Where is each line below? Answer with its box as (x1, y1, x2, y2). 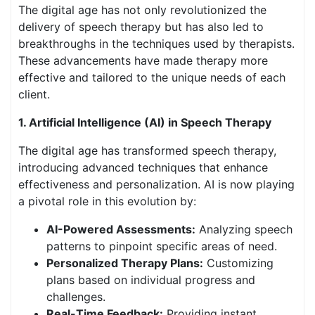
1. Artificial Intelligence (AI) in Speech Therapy (18, 115, 271, 129)
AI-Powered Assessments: (46, 222, 195, 236)
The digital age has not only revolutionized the (18, 3, 266, 17)
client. (18, 87, 50, 101)
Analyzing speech (195, 222, 292, 236)
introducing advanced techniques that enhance (18, 160, 268, 174)
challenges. (46, 290, 105, 304)
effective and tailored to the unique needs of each (18, 70, 285, 84)
